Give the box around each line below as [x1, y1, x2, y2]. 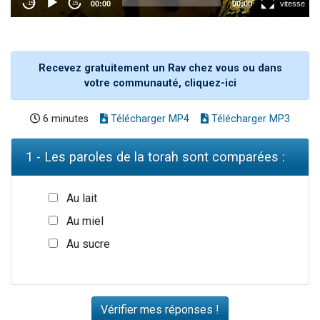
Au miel [66, 214, 104, 228]
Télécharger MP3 [209, 112, 290, 125]
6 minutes [40, 112, 89, 125]
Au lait [66, 191, 97, 205]
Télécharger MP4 [108, 112, 189, 125]
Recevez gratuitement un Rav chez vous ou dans [38, 61, 282, 74]
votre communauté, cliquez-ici [84, 76, 236, 89]
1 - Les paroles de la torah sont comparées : [26, 149, 285, 164]
